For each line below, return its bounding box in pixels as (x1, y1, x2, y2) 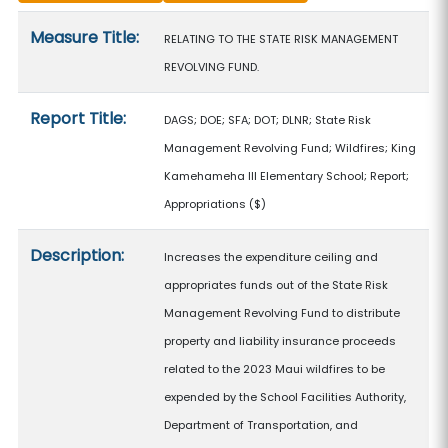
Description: (30, 244, 125, 267)
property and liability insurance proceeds (164, 333, 397, 349)
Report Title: (30, 107, 127, 130)
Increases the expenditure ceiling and (164, 249, 379, 265)
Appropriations (164, 196, 247, 212)
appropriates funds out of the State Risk (164, 277, 389, 293)
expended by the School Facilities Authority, (164, 389, 407, 405)
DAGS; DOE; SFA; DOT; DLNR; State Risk (164, 112, 372, 128)
